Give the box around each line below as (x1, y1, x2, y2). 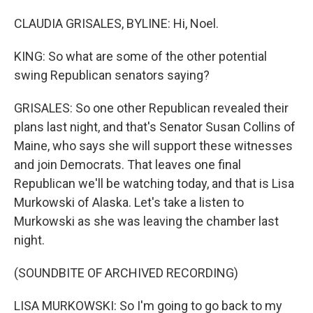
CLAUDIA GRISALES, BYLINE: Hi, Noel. (14, 16, 219, 31)
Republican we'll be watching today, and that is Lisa (14, 176, 294, 191)
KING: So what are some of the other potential (14, 49, 267, 64)
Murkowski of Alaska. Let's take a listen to (14, 195, 244, 210)
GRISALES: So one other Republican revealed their (14, 101, 289, 115)
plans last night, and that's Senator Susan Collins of (14, 119, 296, 134)
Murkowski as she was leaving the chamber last (14, 214, 279, 228)
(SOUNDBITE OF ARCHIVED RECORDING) (14, 265, 238, 280)
